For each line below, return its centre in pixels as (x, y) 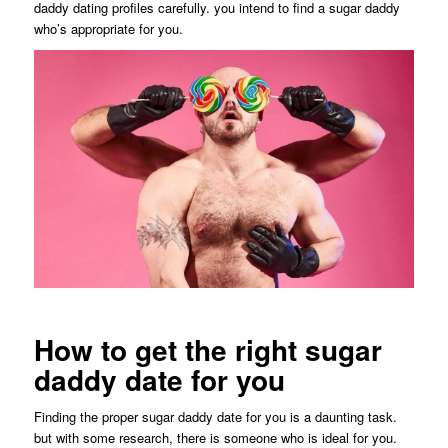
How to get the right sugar (207, 349)
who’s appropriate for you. (108, 29)
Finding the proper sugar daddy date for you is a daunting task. (215, 416)
